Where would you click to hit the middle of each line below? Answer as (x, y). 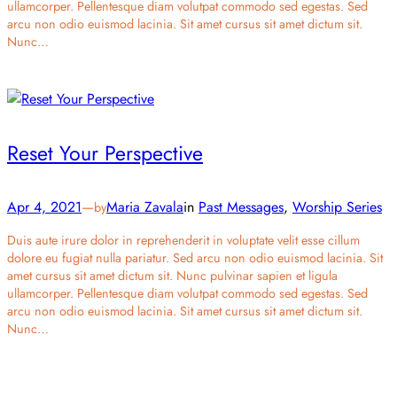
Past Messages (241, 207)
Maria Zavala (145, 207)
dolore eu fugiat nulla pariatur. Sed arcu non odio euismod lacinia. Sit (195, 258)
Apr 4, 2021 (44, 207)
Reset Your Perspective (105, 153)
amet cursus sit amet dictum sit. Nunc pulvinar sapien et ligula (172, 276)
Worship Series (337, 207)
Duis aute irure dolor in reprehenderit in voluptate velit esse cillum (183, 241)
